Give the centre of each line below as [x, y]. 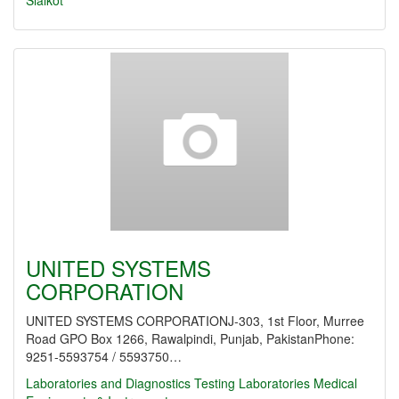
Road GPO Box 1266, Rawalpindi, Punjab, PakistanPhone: [190, 338]
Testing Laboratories [252, 383]
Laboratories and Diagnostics [108, 383]
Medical [335, 383]
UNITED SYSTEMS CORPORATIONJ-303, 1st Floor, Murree [195, 321]
